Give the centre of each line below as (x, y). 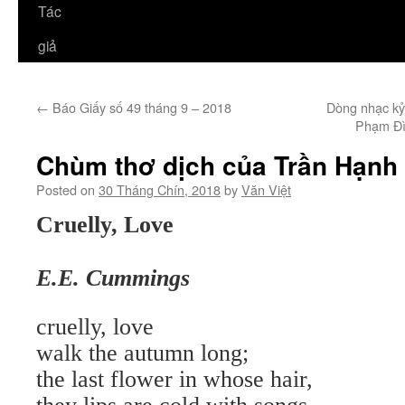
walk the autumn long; (142, 353)
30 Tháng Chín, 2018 (160, 189)
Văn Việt (266, 189)
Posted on (66, 189)
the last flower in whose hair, (174, 379)
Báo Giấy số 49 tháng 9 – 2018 (140, 107)
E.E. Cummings (113, 278)
